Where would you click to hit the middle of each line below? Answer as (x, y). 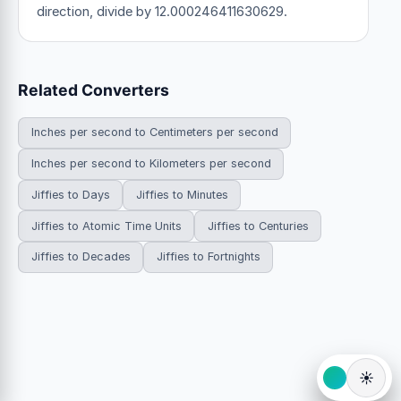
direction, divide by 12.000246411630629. (162, 11)
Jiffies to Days (70, 194)
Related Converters (94, 90)
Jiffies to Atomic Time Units (106, 226)
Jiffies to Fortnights (208, 257)
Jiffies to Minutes (182, 194)
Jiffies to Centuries (258, 226)
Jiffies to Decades (81, 257)
